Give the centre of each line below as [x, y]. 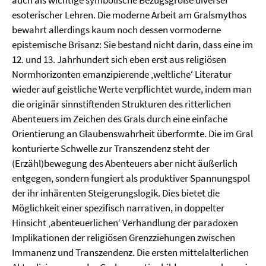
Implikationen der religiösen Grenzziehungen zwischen [123, 237]
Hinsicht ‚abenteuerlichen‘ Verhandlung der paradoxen [125, 222]
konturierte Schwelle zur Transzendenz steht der [111, 148]
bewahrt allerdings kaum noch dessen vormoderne [116, 29]
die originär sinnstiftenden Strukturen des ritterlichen [121, 104]
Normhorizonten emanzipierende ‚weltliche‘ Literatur [122, 74]
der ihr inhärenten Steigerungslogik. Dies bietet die [116, 193]
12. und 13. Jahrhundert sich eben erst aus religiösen [119, 59]
